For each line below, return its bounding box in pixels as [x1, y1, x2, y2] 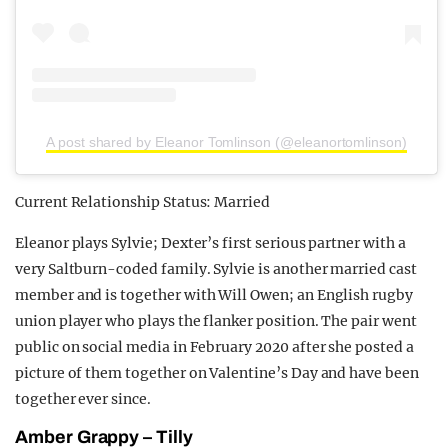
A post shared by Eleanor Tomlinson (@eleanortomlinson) [46, 133, 407, 150]
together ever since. [15, 389, 151, 408]
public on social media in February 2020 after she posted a [15, 337, 414, 356]
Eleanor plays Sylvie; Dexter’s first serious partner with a [15, 233, 406, 252]
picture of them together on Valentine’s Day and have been [15, 363, 419, 382]
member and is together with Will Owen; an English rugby [15, 285, 413, 304]
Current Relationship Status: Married [15, 192, 270, 211]
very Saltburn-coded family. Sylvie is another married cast [15, 259, 417, 278]
